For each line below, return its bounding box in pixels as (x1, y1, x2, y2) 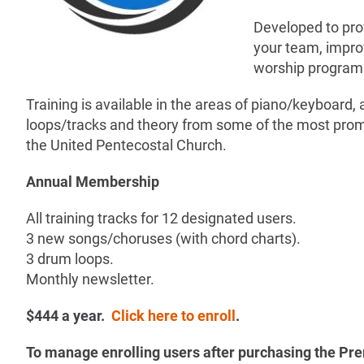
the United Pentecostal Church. (26, 136, 227, 154)
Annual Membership (26, 172, 162, 190)
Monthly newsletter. (26, 270, 154, 288)
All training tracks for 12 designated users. (26, 209, 297, 227)
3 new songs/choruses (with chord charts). (26, 229, 301, 247)
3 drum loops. (26, 249, 114, 267)
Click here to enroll (111, 306, 236, 324)
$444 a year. (26, 306, 111, 324)
